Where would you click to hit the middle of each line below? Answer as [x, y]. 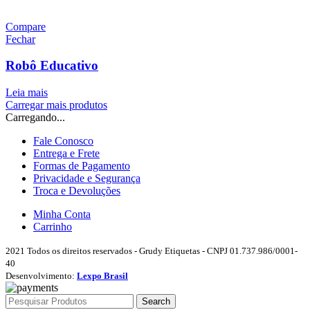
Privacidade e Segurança [87, 179]
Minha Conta [62, 215]
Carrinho [53, 227]
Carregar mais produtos [56, 105]
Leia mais [27, 93]
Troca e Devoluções [77, 191]
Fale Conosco [63, 141]
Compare [26, 26]
